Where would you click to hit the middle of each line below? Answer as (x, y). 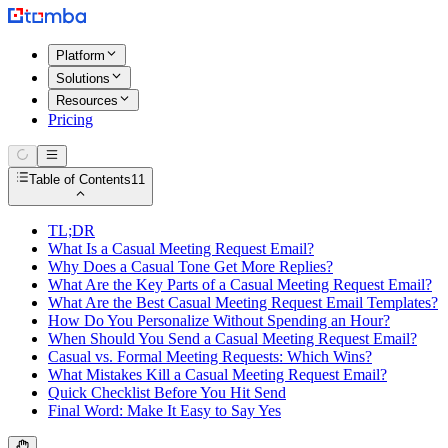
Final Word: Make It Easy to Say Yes (164, 410)
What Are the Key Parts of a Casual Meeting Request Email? (240, 284)
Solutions (83, 78)
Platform (80, 56)
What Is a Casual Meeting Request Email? (181, 248)
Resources (87, 100)
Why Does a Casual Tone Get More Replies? (190, 266)
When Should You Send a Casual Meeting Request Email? (232, 338)
